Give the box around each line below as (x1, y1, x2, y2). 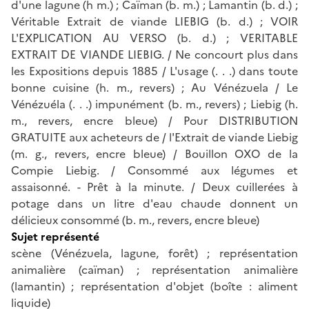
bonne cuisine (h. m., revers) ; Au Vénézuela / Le (11, 79, 298, 96)
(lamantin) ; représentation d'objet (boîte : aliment (11, 277, 298, 295)
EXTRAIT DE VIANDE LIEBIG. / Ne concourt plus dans (11, 46, 298, 63)
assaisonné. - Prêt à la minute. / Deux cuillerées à (11, 178, 298, 195)
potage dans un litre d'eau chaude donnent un (11, 195, 298, 212)
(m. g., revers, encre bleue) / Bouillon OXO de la (11, 145, 298, 162)
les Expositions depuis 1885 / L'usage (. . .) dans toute (11, 62, 298, 79)
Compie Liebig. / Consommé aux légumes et (11, 161, 298, 179)
